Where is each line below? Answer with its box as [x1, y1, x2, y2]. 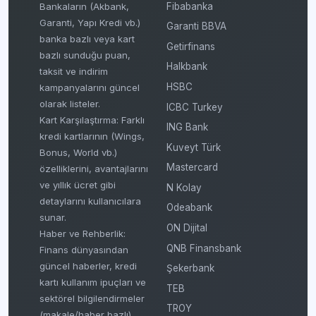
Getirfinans [166, 40, 215, 52]
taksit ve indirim [39, 65, 108, 77]
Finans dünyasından [39, 243, 128, 255]
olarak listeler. [39, 97, 100, 109]
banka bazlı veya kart [39, 32, 135, 44]
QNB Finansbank [166, 242, 241, 254]
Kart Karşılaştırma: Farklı [39, 114, 145, 126]
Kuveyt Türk [166, 141, 221, 153]
